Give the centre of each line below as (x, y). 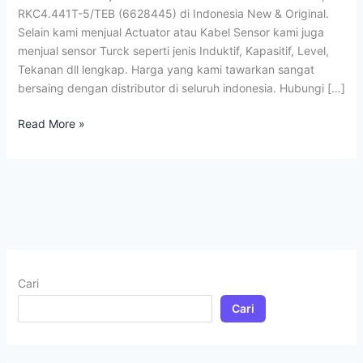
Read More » (51, 123)
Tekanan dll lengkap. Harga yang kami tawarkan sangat (166, 69)
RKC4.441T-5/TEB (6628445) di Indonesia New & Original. (173, 13)
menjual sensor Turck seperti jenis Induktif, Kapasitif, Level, (173, 50)
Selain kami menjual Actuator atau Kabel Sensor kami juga (171, 32)
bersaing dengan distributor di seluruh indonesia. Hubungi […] (181, 88)
